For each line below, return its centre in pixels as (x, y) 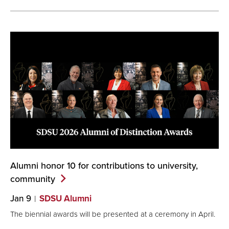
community (33, 178)
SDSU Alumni (65, 198)
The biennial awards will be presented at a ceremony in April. (113, 214)
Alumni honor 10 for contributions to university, (104, 165)
